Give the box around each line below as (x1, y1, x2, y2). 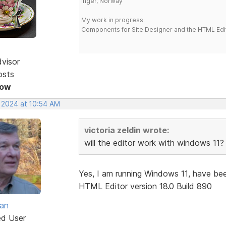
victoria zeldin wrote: (84, 125, 169, 135)
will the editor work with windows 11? (84, 137, 224, 148)
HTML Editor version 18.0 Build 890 (78, 181, 212, 191)
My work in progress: (81, 16, 145, 24)
